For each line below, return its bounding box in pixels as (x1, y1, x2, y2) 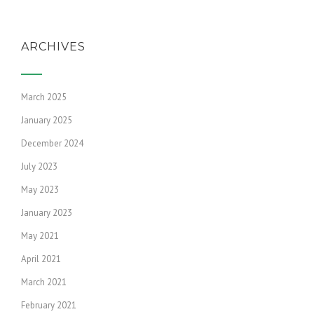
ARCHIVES (21, 40, 86, 53)
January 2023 (21, 207, 72, 219)
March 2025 (21, 91, 67, 103)
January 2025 (21, 114, 72, 126)
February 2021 (21, 299, 76, 311)
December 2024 (21, 137, 83, 149)
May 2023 (21, 184, 59, 196)
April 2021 (21, 253, 61, 265)
